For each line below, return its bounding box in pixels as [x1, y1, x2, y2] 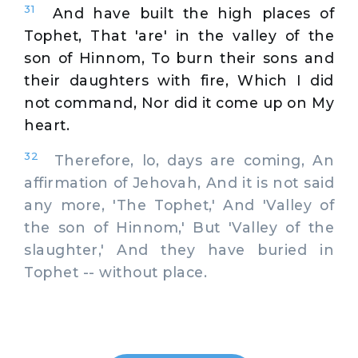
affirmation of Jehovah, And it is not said [24, 173, 334, 191]
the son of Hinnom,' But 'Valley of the [24, 218, 334, 236]
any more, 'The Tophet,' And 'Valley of [24, 196, 334, 213]
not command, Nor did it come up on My [24, 93, 334, 111]
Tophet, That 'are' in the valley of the [24, 26, 334, 44]
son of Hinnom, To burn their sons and [24, 49, 334, 66]
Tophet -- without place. [24, 263, 207, 280]
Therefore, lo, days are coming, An [38, 151, 334, 169]
